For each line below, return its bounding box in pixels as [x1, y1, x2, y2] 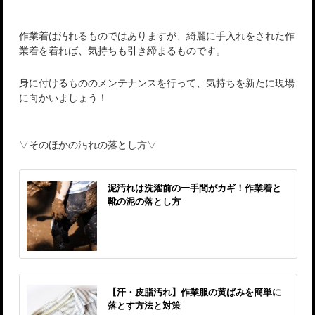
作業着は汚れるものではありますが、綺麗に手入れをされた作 [19, 28, 295, 43]
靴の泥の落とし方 [108, 194, 181, 208]
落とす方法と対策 [108, 298, 181, 312]
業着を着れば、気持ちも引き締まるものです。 [19, 43, 226, 58]
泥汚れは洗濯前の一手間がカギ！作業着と [108, 181, 282, 195]
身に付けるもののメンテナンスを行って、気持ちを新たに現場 [19, 75, 295, 90]
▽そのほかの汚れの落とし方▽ [19, 137, 157, 152]
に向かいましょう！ [19, 90, 108, 105]
